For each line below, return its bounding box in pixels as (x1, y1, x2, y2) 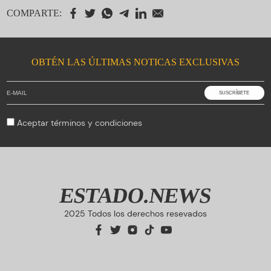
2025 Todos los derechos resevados (64, 208, 207, 219)
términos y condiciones (51, 117, 143, 128)
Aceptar (17, 117, 51, 128)
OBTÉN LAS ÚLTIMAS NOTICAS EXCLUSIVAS (31, 57, 240, 67)
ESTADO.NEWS (60, 184, 211, 207)
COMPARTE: (7, 8, 62, 18)
